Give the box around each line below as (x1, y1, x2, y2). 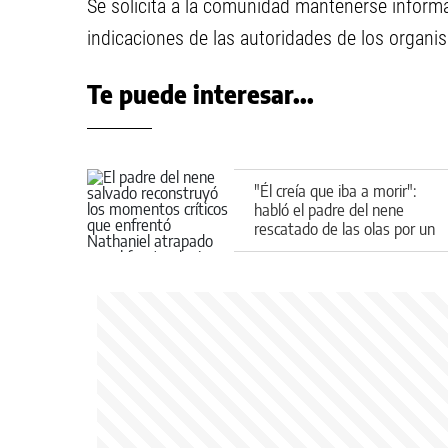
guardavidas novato (254, 237, 383, 258)
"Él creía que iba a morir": (254, 180, 416, 201)
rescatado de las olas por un (254, 218, 435, 239)
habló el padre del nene (254, 199, 404, 220)
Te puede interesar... (87, 79, 314, 109)
